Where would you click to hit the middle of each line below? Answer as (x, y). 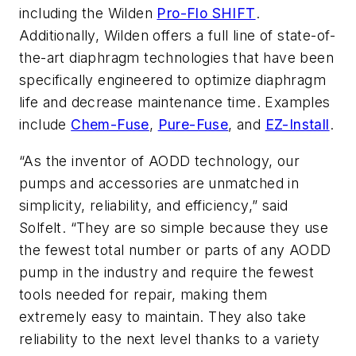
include (45, 125)
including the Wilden (88, 14)
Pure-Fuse (193, 125)
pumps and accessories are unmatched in (159, 183)
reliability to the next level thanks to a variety (170, 339)
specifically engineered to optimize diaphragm (172, 80)
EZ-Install (297, 125)
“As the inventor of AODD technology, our (159, 161)
